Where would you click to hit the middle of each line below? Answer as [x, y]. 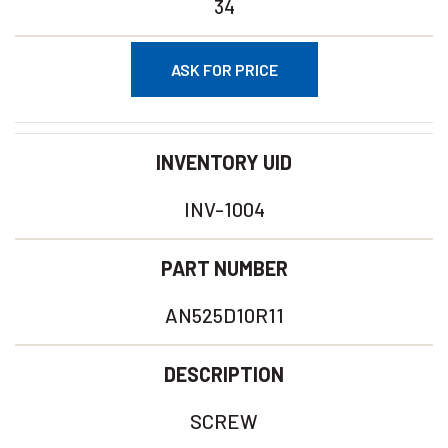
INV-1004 [224, 209]
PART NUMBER [224, 268]
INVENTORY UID [224, 162]
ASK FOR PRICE [224, 69]
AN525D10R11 [224, 315]
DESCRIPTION [224, 374]
